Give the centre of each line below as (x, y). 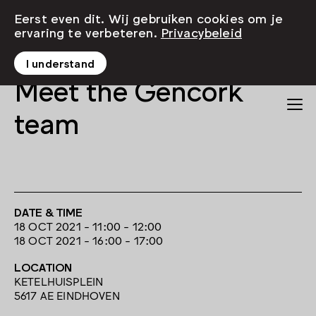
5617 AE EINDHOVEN (67, 294)
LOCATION (43, 266)
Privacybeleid (201, 32)
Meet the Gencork (128, 90)
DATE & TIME (48, 211)
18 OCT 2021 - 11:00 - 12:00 (88, 225)
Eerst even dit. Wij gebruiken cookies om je (148, 18)
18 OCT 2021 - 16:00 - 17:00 (89, 239)
